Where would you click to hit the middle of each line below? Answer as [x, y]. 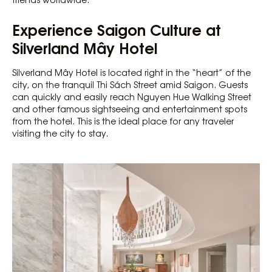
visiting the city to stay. [60, 133]
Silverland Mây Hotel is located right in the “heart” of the [131, 73]
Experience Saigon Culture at [117, 29]
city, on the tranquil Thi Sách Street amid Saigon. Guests [130, 85]
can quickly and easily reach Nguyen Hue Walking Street [132, 97]
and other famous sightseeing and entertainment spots [130, 109]
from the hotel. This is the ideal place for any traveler [123, 121]
